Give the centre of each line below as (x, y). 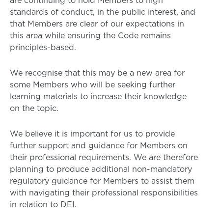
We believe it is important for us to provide (92, 134)
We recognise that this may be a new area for (97, 73)
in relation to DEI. (43, 204)
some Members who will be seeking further (93, 84)
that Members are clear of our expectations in (97, 24)
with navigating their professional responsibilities (104, 192)
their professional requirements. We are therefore (104, 157)
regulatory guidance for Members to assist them (102, 181)
